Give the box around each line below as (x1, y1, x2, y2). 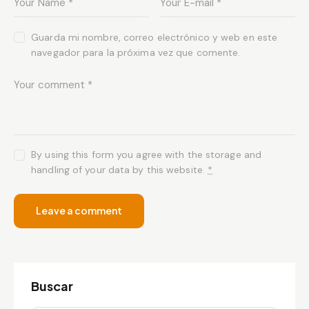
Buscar (31, 278, 73, 295)
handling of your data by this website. (31, 163, 208, 177)
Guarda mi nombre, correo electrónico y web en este (31, 30, 278, 43)
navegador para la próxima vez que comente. (31, 46, 241, 59)
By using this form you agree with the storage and (31, 148, 262, 161)
